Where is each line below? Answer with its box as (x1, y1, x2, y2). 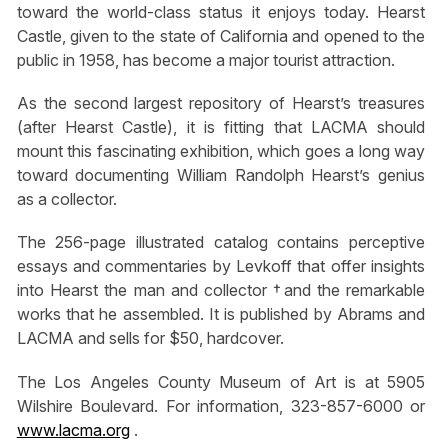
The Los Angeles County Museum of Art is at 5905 (16, 371, 426, 392)
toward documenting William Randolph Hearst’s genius (16, 165, 426, 186)
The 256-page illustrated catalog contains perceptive (16, 232, 426, 253)
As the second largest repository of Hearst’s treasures (16, 93, 426, 114)
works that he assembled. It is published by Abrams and (16, 304, 426, 325)
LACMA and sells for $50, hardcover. (16, 328, 284, 349)
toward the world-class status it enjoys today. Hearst (16, 2, 426, 22)
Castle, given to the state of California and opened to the (16, 26, 426, 46)
